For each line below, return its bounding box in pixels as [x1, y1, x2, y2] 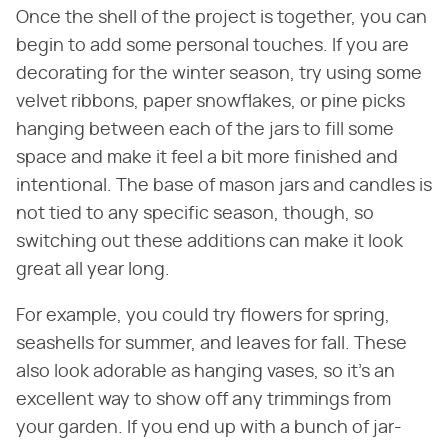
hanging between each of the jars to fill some [16, 121, 394, 140]
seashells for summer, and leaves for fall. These [16, 335, 407, 354]
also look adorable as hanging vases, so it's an [16, 363, 395, 382]
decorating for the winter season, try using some [16, 65, 422, 84]
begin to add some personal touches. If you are [16, 37, 409, 56]
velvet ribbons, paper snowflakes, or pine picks [16, 93, 405, 112]
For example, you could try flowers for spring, [16, 307, 390, 326]
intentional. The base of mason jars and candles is [16, 177, 432, 196]
